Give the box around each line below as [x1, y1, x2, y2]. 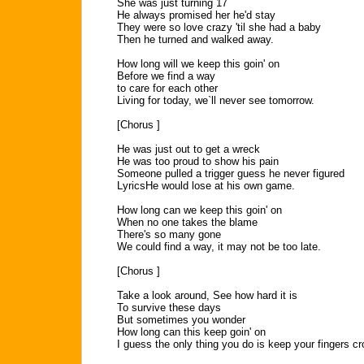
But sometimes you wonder [117, 314, 245, 326]
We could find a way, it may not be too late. [117, 240, 321, 253]
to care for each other [117, 82, 218, 94]
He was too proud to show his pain [117, 155, 279, 167]
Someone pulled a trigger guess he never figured [117, 167, 344, 180]
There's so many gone [117, 228, 221, 240]
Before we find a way [117, 70, 215, 82]
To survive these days [117, 301, 221, 314]
